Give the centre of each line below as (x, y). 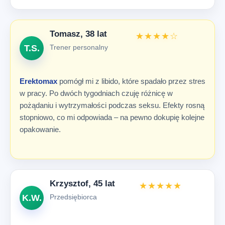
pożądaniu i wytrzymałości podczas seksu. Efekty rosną (112, 105)
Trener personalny (79, 47)
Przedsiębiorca (73, 197)
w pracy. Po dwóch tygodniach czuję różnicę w (96, 93)
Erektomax (38, 81)
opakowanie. (40, 129)
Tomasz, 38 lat (78, 34)
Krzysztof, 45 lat (82, 184)
